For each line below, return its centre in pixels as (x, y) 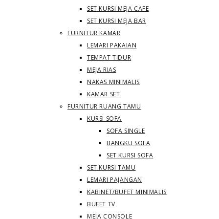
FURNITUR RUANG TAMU (104, 106)
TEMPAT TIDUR (109, 57)
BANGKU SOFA (129, 143)
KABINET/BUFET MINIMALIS (127, 192)
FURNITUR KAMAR (94, 33)
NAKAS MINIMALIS (113, 82)
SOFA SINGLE (126, 131)
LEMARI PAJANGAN (115, 180)
